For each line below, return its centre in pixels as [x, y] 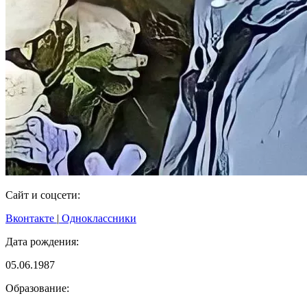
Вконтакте [31, 218]
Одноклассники [98, 218]
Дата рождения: [42, 241]
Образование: [37, 288]
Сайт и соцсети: [43, 195]
